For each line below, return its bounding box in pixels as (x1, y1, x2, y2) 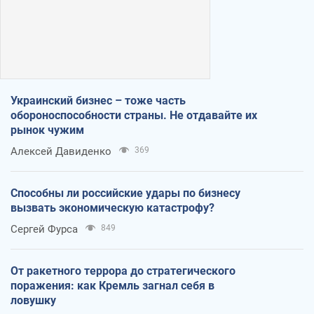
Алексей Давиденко (11, 145, 111, 158)
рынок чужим (11, 123, 84, 137)
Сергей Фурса (11, 223, 78, 236)
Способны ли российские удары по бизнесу (11, 186, 240, 200)
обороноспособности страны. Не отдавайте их (11, 109, 257, 123)
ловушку (11, 294, 56, 308)
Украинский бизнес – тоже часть (11, 94, 186, 108)
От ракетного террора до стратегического (11, 264, 235, 278)
